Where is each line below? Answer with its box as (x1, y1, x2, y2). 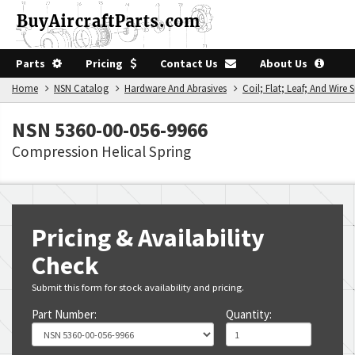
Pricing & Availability (32, 222, 265, 254)
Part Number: (32, 307, 97, 322)
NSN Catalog (54, 82, 109, 95)
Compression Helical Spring (12, 142, 191, 161)
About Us (260, 56, 315, 71)
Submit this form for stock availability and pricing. (32, 281, 244, 293)
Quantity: (226, 307, 273, 322)
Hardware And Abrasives (124, 82, 227, 95)
